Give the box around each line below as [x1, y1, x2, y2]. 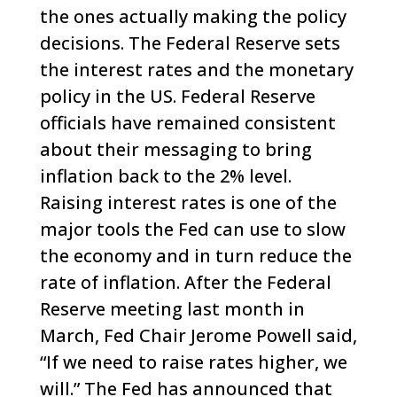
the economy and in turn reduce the [39, 244, 352, 268]
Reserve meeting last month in [39, 297, 305, 321]
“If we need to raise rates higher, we [39, 350, 347, 374]
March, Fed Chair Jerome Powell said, [39, 323, 357, 347]
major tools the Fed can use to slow [39, 217, 346, 241]
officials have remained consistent [39, 111, 336, 135]
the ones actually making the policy [39, 4, 346, 28]
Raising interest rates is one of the [39, 191, 337, 214]
